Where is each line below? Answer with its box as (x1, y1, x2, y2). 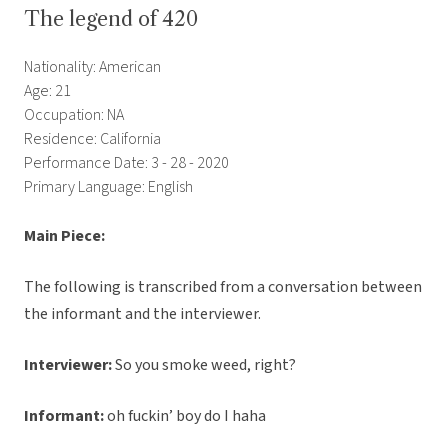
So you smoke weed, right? (115, 354, 296, 377)
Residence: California (24, 128, 161, 151)
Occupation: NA (24, 104, 124, 127)
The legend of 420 (24, 7, 198, 32)
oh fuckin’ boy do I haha (107, 405, 266, 428)
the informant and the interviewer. (24, 303, 261, 326)
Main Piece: (24, 225, 108, 248)
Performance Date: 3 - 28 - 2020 (24, 152, 229, 175)
